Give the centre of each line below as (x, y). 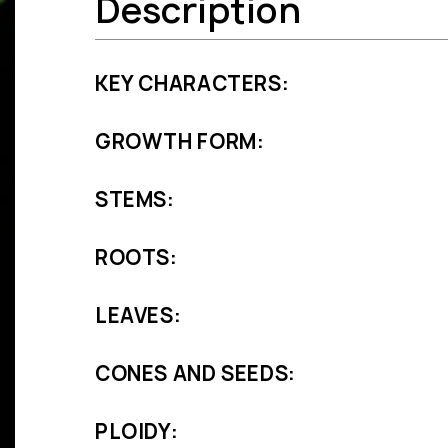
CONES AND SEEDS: (195, 374)
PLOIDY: (137, 432)
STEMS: (135, 200)
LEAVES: (138, 316)
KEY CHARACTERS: (192, 84)
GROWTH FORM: (180, 142)
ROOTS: (136, 258)
